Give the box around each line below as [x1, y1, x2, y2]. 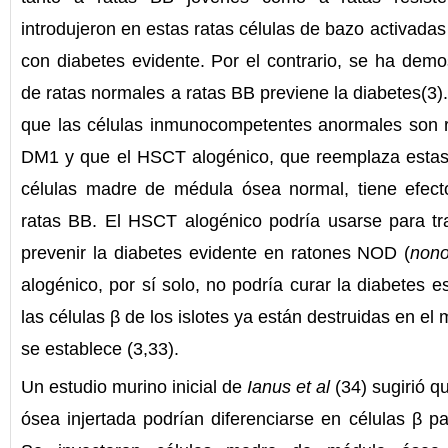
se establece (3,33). [21, 338, 179, 359]
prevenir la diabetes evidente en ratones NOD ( [21, 242, 411, 263]
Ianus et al [247, 376, 330, 397]
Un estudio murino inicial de [21, 376, 247, 397]
